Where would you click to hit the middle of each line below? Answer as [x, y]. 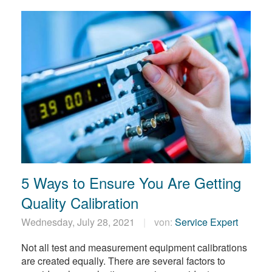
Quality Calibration [80, 203]
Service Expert [206, 222]
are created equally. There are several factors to [123, 261]
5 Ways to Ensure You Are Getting [131, 183]
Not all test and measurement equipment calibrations [134, 248]
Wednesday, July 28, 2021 [79, 222]
